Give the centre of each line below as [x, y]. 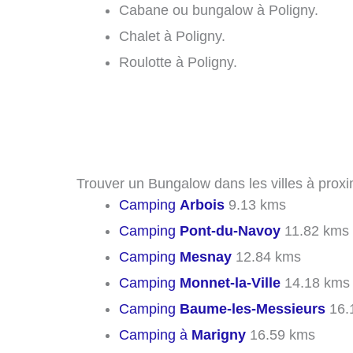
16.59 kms [281, 334]
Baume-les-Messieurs [253, 308]
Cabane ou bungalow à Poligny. [219, 10]
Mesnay [206, 256]
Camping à [155, 334]
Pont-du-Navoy [230, 230]
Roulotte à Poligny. [178, 62]
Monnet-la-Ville [230, 282]
